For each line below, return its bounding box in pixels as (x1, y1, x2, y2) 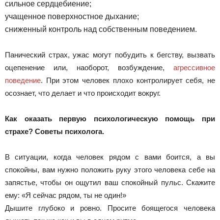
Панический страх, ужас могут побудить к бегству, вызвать (5, 51, 215, 59)
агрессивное (173, 63, 215, 72)
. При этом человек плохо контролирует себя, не (41, 76, 215, 84)
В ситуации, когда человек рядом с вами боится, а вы (5, 153, 215, 161)
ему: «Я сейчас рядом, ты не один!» (5, 191, 126, 199)
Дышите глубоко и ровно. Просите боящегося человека (5, 204, 215, 212)
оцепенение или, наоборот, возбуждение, (5, 63, 173, 72)
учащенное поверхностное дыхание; (5, 12, 139, 21)
